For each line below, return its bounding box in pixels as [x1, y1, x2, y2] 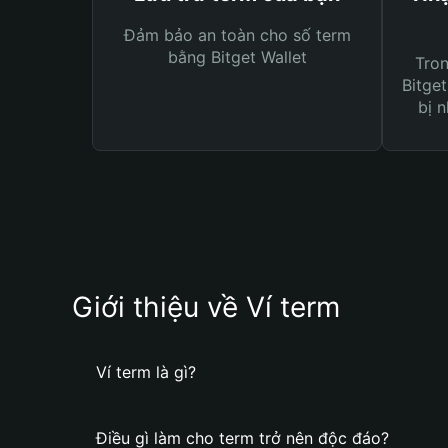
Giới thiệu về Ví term [72, 290, 340, 324]
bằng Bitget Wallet [167, 47, 307, 67]
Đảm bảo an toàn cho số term [123, 25, 351, 45]
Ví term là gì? [96, 362, 196, 382]
